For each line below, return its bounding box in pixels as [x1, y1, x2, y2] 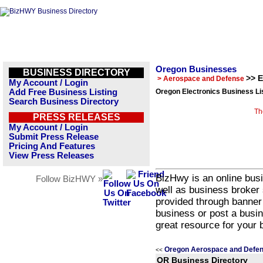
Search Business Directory [9, 97, 119, 106]
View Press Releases [9, 151, 94, 160]
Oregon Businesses [156, 65, 237, 74]
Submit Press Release [9, 132, 99, 141]
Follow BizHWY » [36, 174, 103, 184]
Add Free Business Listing [9, 87, 117, 97]
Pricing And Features [9, 141, 95, 151]
